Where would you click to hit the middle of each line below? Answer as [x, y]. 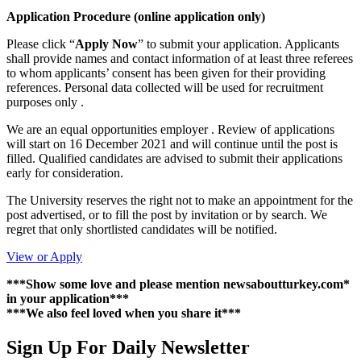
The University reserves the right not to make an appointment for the [180, 200]
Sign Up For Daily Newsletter [128, 347]
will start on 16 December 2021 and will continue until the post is [172, 143]
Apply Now [106, 44]
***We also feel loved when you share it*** [124, 313]
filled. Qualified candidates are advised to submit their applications [174, 158]
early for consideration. [65, 172]
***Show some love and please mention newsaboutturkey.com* [178, 284]
